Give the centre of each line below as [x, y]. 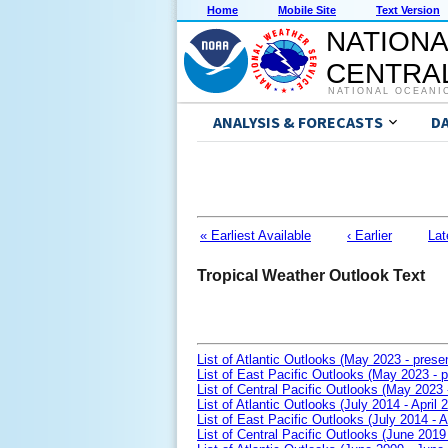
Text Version [408, 10]
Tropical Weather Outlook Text [311, 275]
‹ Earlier [369, 235]
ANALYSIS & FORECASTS [298, 122]
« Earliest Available [255, 235]
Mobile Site [307, 10]
